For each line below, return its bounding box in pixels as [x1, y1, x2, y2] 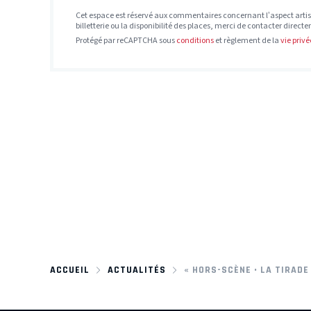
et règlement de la [214, 34, 280, 47]
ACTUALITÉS [107, 264, 166, 276]
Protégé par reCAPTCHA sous [76, 34, 176, 47]
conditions [176, 34, 214, 47]
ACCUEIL [50, 264, 90, 276]
